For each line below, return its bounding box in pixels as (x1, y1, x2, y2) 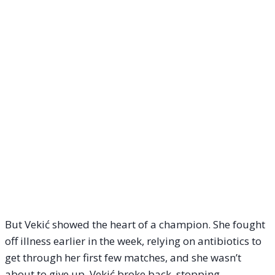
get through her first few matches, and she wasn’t (5, 250, 241, 265)
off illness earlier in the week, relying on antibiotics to (5, 234, 261, 249)
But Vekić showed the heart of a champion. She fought (5, 217, 265, 232)
